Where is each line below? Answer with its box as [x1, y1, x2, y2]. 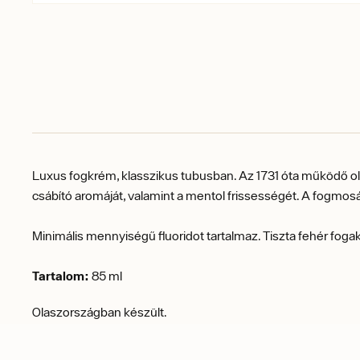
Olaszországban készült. [32, 304, 167, 319]
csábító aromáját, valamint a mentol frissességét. [32, 187, 299, 202]
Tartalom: [32, 268, 89, 283]
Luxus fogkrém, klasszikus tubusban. [32, 167, 236, 182]
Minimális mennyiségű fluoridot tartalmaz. [32, 227, 263, 243]
